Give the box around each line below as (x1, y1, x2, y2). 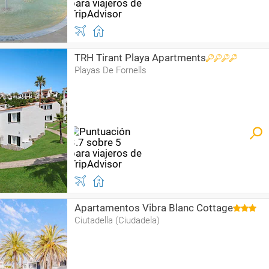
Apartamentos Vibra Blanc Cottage (74, 202, 233, 214)
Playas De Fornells (74, 65, 147, 76)
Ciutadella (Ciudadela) (74, 215, 160, 226)
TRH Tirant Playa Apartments (74, 52, 206, 64)
